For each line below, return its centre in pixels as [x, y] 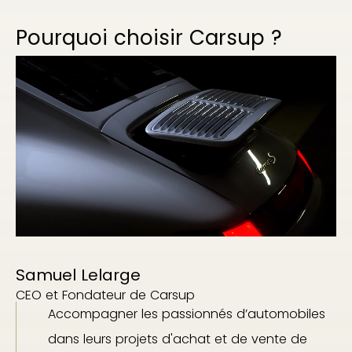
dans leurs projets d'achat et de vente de [178, 339]
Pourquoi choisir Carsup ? [149, 38]
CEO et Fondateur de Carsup [105, 295]
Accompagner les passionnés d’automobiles [187, 313]
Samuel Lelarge [78, 275]
